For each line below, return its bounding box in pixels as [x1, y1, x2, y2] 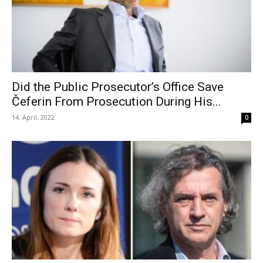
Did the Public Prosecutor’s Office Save [12, 80, 224, 95]
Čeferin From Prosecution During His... [12, 95, 221, 109]
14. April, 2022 [12, 113, 55, 122]
